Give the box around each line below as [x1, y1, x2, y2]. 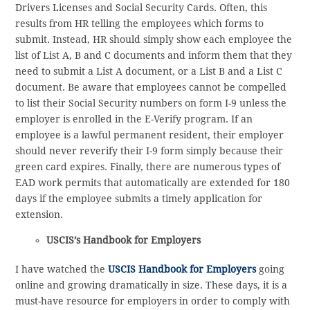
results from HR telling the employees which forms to [15, 17, 264, 29]
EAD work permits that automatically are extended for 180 [15, 176, 291, 188]
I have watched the [15, 264, 109, 275]
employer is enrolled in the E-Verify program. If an [15, 113, 253, 125]
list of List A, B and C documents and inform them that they [15, 49, 293, 61]
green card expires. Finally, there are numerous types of [15, 161, 281, 172]
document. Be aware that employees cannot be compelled [15, 81, 287, 93]
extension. [15, 208, 64, 220]
